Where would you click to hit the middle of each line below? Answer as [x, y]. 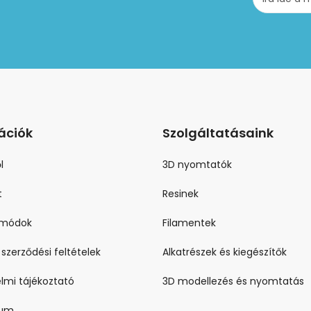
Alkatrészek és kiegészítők [225, 252]
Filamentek [189, 223]
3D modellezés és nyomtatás [233, 281]
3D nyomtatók [197, 165]
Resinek [180, 194]
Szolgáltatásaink [218, 133]
